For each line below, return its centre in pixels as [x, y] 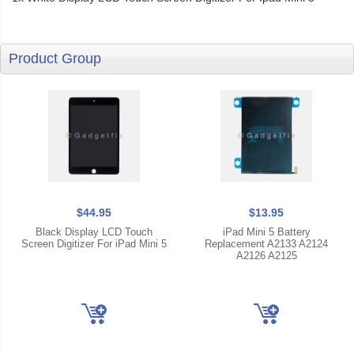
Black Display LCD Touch [94, 232]
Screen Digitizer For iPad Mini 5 [94, 244]
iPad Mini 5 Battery [266, 232]
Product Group [55, 59]
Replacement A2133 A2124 [266, 244]
